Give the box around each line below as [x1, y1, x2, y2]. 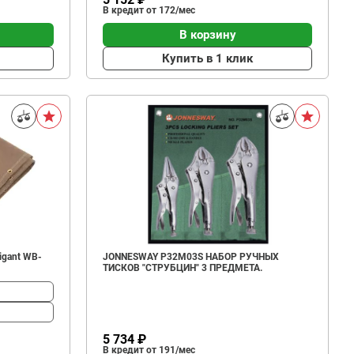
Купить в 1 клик [162, 51, 254, 66]
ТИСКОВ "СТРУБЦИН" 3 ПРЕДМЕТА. [103, 262, 263, 273]
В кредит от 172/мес [103, 5, 196, 16]
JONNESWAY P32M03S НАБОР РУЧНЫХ [103, 251, 280, 262]
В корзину [179, 27, 236, 42]
